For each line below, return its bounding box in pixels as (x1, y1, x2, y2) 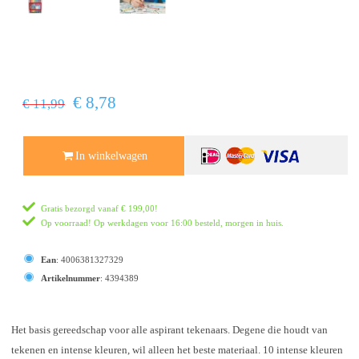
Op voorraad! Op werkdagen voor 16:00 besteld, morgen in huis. (41, 217, 284, 228)
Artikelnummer (41, 272, 100, 283)
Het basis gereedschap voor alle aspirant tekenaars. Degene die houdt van (11, 324, 328, 336)
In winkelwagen (75, 149, 148, 162)
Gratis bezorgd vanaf (41, 203, 121, 213)
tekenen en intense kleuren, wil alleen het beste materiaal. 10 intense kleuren (11, 344, 343, 356)
